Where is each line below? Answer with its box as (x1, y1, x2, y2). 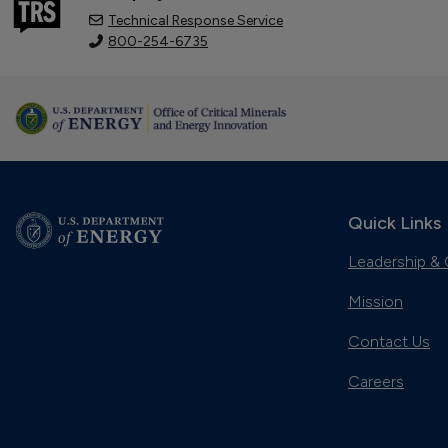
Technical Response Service (108, 11, 283, 29)
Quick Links (348, 211, 441, 234)
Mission (348, 291, 403, 311)
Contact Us (348, 331, 430, 351)
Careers (348, 371, 404, 391)
